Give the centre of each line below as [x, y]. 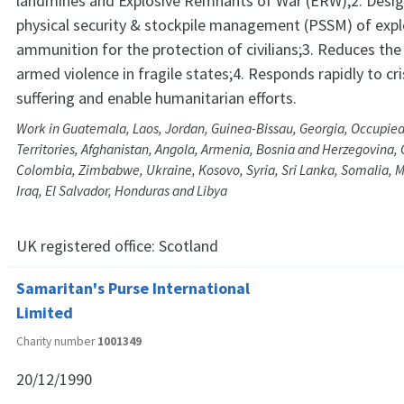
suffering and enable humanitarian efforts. [156, 97]
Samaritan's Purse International [133, 288]
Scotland [188, 245]
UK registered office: [87, 245]
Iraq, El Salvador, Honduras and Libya [122, 190]
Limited [45, 312]
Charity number [57, 341]
